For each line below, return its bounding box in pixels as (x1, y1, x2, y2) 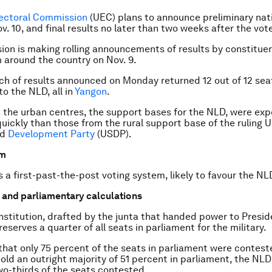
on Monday (109, 75, 158, 86)
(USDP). (95, 128, 132, 140)
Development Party (8, 128, 95, 140)
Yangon (75, 86, 107, 97)
